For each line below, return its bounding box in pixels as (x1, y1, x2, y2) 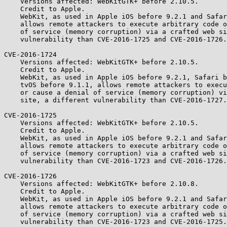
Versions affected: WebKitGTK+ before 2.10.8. (4, 180, 20, 187)
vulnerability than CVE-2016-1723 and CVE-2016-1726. (4, 157, 20, 165)
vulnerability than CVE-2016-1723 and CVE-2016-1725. (4, 218, 20, 225)
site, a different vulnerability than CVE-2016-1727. (4, 96, 20, 104)
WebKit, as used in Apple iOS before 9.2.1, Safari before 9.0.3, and (4, 73, 20, 81)
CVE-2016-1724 (4, 51, 57, 58)
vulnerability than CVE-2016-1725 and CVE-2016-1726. (4, 35, 20, 43)
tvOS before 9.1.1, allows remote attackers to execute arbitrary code (4, 81, 20, 89)
